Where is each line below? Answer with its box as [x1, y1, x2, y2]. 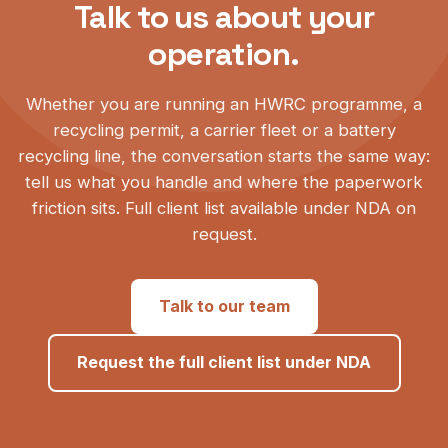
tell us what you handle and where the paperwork [25, 171, 423, 192]
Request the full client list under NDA [77, 352, 371, 373]
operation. [148, 33, 300, 74]
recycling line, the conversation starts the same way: [18, 145, 430, 166]
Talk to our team [158, 295, 290, 316]
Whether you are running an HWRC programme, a [26, 93, 422, 114]
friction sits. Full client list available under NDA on [32, 197, 416, 218]
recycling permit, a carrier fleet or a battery [52, 119, 396, 140]
